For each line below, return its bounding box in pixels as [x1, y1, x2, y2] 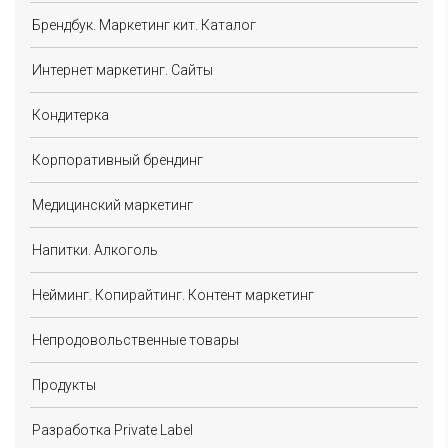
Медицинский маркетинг [32, 196, 193, 213]
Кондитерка [32, 106, 109, 123]
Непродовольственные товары [32, 331, 239, 348]
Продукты [32, 376, 96, 393]
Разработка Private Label [32, 421, 193, 438]
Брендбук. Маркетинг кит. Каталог [32, 16, 256, 33]
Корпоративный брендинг [32, 151, 203, 168]
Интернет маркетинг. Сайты [32, 61, 213, 78]
